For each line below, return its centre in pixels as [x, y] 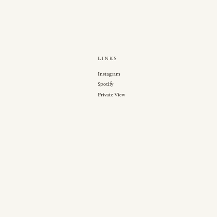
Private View [111, 94]
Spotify [105, 84]
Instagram [109, 74]
